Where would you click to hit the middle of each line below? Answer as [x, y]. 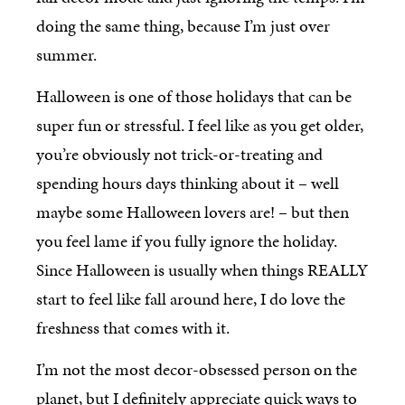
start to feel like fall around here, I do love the [191, 299]
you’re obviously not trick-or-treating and [179, 154]
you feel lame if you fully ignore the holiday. [187, 241]
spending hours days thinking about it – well [188, 183]
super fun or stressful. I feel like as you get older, [200, 125]
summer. [66, 54]
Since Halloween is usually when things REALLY [202, 270]
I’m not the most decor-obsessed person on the [197, 370]
